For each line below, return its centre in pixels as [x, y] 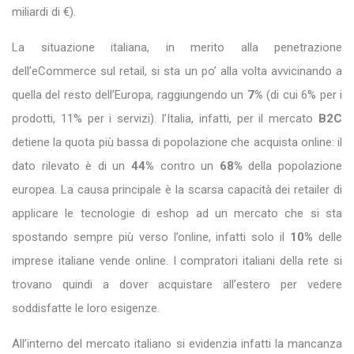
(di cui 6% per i [303, 95]
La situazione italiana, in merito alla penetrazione [177, 48]
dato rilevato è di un [69, 166]
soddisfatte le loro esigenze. [86, 309]
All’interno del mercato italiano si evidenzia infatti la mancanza [177, 344]
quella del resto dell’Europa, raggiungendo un [130, 95]
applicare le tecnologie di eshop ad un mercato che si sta [177, 214]
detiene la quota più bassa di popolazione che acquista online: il [177, 143]
